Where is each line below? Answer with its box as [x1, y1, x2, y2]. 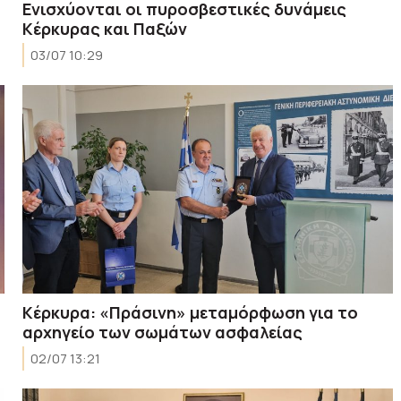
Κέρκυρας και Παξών [22, 17, 188, 39]
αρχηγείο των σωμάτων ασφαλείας [22, 320, 303, 343]
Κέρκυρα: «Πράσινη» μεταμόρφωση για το [22, 301, 359, 323]
